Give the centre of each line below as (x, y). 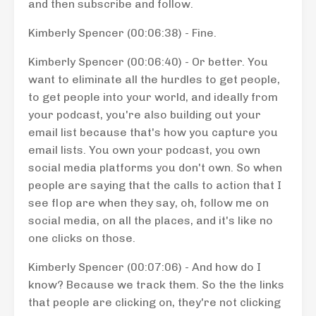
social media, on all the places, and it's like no (151, 220)
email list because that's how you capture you (153, 132)
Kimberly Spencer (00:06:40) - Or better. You (148, 62)
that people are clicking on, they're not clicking (154, 302)
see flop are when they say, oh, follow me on (148, 203)
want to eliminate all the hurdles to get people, (154, 79)
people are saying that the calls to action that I (155, 185)
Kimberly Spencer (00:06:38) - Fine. (122, 33)
